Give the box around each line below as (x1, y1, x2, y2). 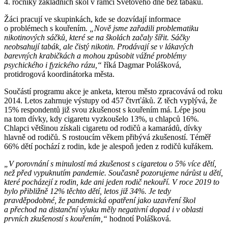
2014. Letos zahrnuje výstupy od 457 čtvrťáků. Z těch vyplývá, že (4, 96, 217, 105)
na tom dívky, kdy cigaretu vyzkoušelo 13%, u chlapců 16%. (4, 114, 199, 123)
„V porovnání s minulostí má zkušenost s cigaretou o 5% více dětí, (4, 159, 216, 168)
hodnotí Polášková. (109, 214, 171, 223)
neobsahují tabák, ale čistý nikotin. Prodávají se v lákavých (4, 42, 193, 51)
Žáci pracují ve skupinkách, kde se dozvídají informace (4, 14, 181, 23)
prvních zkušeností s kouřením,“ (4, 214, 109, 223)
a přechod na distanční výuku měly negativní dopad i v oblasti (4, 205, 203, 214)
